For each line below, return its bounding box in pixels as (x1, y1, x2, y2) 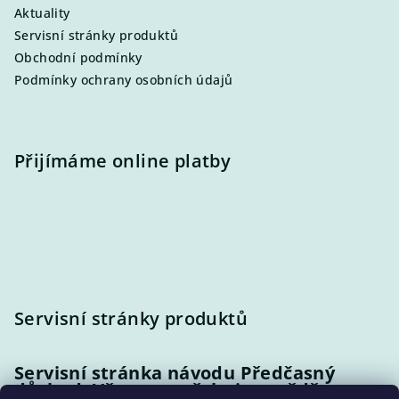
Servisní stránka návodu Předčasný (14, 361, 336, 386)
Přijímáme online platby (14, 149, 232, 174)
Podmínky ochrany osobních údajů (14, 71, 233, 89)
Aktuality (14, 4, 70, 22)
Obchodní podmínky (14, 49, 142, 67)
